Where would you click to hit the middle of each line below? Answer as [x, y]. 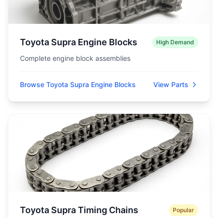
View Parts [171, 84]
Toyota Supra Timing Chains [79, 210]
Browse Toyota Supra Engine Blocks [78, 84]
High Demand [175, 42]
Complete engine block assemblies [75, 58]
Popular [183, 210]
